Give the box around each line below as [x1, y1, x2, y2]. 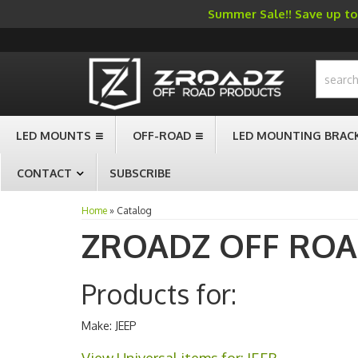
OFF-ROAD [133, 129, 191, 142]
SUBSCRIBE [109, 166, 171, 180]
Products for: [82, 276, 237, 311]
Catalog [117, 205, 152, 217]
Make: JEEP [82, 319, 137, 332]
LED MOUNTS [16, 129, 91, 142]
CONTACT [17, 166, 72, 180]
